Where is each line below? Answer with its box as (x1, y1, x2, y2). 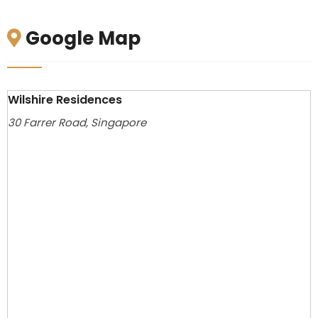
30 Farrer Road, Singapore (7, 115, 146, 131)
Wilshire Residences (7, 92, 122, 109)
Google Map (21, 26, 141, 52)
